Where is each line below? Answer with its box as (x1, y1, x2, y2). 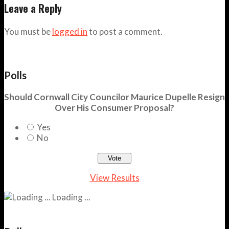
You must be (4, 26, 52, 37)
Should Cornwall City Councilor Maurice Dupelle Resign (4, 91, 225, 102)
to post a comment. (87, 26, 163, 37)
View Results (89, 172, 140, 183)
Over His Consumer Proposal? (55, 102, 174, 113)
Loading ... (51, 191, 90, 202)
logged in (52, 26, 87, 37)
